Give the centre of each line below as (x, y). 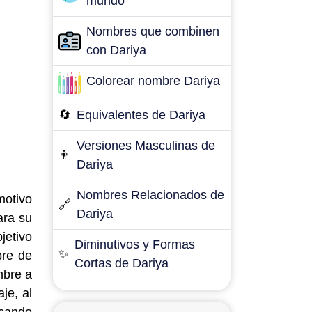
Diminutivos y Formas (135, 244)
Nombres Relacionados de (150, 195)
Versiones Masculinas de (146, 146)
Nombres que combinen (153, 31)
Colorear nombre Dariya (153, 81)
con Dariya (116, 50)
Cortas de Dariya (122, 263)
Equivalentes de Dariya (141, 115)
